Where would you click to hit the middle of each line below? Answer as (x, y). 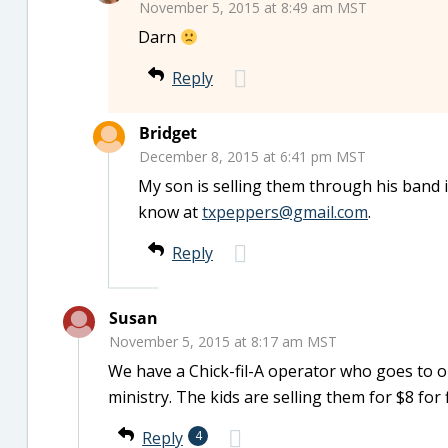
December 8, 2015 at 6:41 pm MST (252, 156)
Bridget (168, 133)
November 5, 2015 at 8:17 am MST (223, 341)
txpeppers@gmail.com (285, 212)
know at (170, 212)
